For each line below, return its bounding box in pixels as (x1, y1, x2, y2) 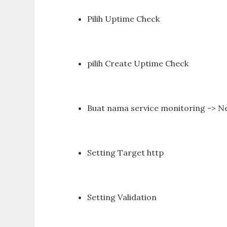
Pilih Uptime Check (87, 14, 160, 24)
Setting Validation (87, 192, 157, 202)
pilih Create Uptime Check (87, 58, 189, 68)
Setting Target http (87, 147, 164, 158)
